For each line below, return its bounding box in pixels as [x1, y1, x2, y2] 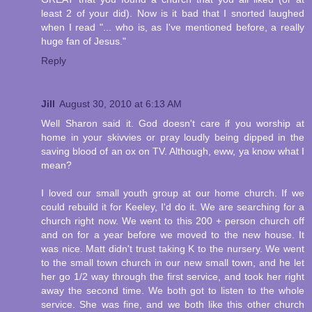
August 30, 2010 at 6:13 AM [59, 98, 182, 110]
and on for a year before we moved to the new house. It [41, 229, 304, 241]
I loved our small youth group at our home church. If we [41, 187, 304, 199]
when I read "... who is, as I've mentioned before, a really [41, 22, 304, 33]
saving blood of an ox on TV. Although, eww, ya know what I [41, 146, 304, 157]
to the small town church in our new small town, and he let [41, 257, 304, 269]
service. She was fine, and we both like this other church [41, 299, 304, 311]
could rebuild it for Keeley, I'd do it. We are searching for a [41, 201, 304, 213]
